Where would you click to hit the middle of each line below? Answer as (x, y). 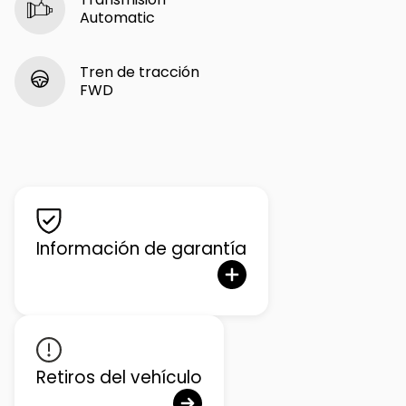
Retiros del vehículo (119, 377)
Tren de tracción (140, 72)
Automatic (117, 17)
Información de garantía (141, 248)
